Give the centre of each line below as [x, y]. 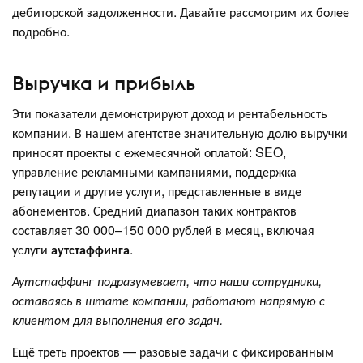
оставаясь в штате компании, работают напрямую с [169, 301]
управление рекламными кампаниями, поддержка [154, 172]
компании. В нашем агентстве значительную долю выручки [180, 133]
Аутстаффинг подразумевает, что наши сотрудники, [167, 281]
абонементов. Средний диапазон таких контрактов [154, 211]
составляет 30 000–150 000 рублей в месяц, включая [163, 230]
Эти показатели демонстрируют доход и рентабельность [170, 113]
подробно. [41, 31]
